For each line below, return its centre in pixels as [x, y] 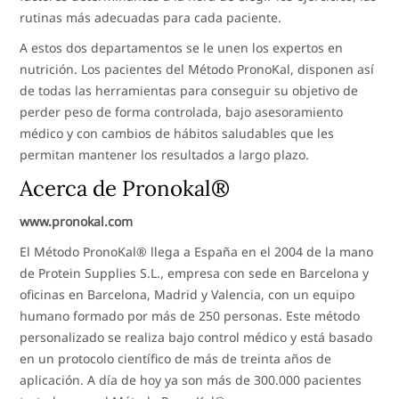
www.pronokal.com [77, 221]
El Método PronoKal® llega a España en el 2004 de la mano [197, 251]
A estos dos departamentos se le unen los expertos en [182, 47]
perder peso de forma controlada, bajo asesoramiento [182, 111]
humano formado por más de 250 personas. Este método [190, 315]
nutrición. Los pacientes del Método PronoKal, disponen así [197, 69]
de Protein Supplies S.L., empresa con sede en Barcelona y [195, 273]
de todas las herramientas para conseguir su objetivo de [189, 90]
